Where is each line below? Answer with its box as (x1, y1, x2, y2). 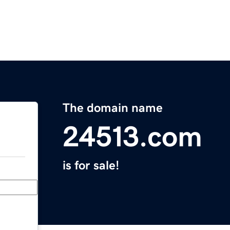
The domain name (63, 102, 163, 114)
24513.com (63, 122, 202, 151)
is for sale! (63, 159, 119, 172)
